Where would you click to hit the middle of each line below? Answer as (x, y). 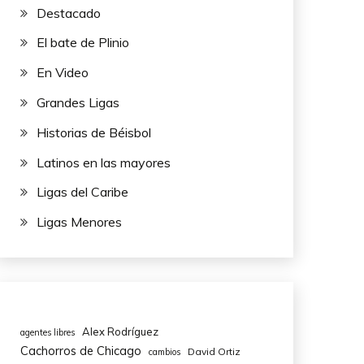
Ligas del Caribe (82, 192)
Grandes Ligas (78, 102)
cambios (164, 352)
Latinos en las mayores (103, 162)
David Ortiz (214, 352)
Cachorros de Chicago (80, 351)
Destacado (68, 13)
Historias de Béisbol (93, 132)
